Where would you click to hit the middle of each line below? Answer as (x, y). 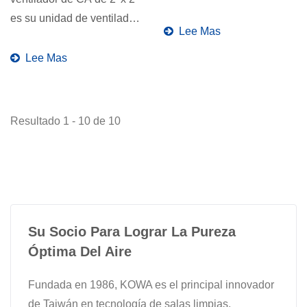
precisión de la (199, 11)
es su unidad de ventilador (74, 18)
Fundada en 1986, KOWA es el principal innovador (151, 284)
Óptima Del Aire (80, 251)
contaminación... (204, 30)
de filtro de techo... (54, 37)
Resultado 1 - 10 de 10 (65, 121)
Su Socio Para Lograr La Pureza (132, 231)
